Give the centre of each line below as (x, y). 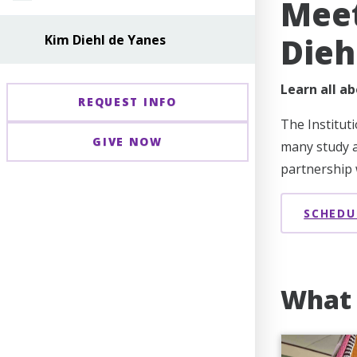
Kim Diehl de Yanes (105, 39)
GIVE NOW (127, 141)
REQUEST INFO (127, 102)
